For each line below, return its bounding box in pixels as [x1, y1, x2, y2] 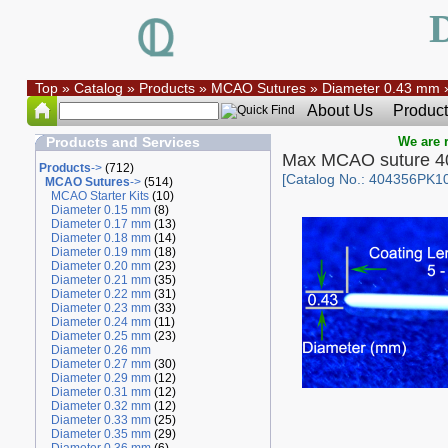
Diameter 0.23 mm [50, 301, 151, 315]
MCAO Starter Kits [50, 189, 149, 203]
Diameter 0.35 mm [50, 427, 151, 441]
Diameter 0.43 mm [321, 80, 440, 96]
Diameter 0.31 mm [50, 385, 151, 399]
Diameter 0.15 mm [50, 203, 151, 217]
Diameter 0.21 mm [50, 273, 151, 287]
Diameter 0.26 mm [50, 343, 151, 357]
